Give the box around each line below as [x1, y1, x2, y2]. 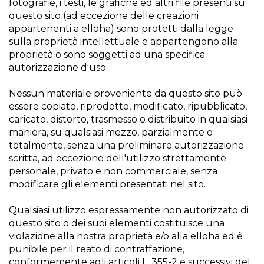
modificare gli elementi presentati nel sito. [9, 179, 206, 190]
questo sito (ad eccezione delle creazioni [9, 10, 199, 21]
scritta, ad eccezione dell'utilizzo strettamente [9, 153, 226, 164]
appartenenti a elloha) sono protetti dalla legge [9, 23, 233, 34]
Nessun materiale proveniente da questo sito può [9, 88, 242, 99]
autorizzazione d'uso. [9, 62, 108, 73]
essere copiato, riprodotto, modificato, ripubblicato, [9, 101, 247, 112]
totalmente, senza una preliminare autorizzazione [9, 140, 244, 151]
